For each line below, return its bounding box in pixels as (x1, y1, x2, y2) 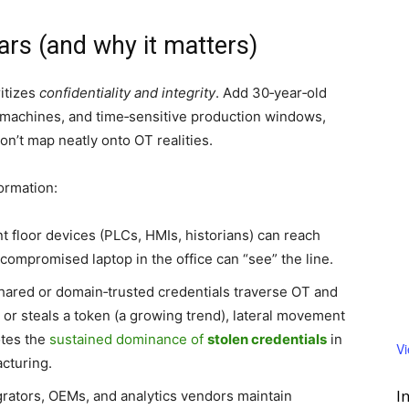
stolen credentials (207, 330, 327, 348)
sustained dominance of (49, 330, 207, 348)
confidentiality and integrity (39, 84, 215, 101)
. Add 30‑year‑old (215, 84, 327, 101)
